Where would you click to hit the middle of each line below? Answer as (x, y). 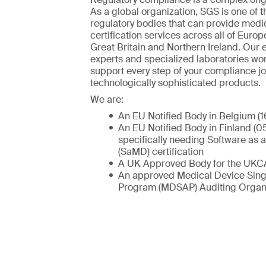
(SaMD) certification (161, 152)
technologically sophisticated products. (175, 83)
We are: (107, 100)
